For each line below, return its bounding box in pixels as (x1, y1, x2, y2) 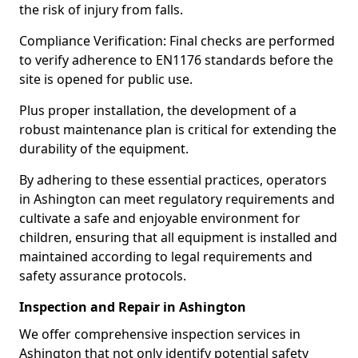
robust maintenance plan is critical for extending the (19, 121, 336, 138)
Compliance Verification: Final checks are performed (19, 32, 335, 50)
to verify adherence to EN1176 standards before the (19, 51, 333, 69)
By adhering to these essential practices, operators (19, 171, 327, 189)
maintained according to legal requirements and (19, 248, 312, 265)
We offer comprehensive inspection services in (19, 325, 300, 343)
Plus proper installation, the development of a (19, 101, 296, 119)
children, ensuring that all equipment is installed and (19, 229, 337, 246)
